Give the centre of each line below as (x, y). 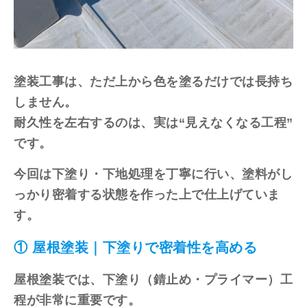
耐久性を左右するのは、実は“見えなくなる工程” (153, 122)
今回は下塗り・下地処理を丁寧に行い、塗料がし (153, 174)
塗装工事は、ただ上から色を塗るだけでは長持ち (153, 81)
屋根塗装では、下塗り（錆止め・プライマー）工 (153, 279)
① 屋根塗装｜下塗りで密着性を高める (135, 247)
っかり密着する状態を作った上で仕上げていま (147, 194)
